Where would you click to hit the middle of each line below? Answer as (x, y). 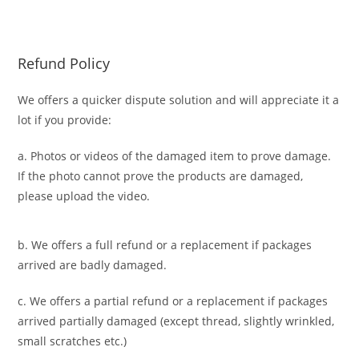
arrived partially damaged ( (91, 321)
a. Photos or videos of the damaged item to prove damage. (175, 156)
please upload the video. (84, 196)
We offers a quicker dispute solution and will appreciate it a (179, 100)
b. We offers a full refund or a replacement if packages (165, 245)
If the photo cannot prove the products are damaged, (161, 176)
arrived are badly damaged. (93, 265)
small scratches (60, 341)
